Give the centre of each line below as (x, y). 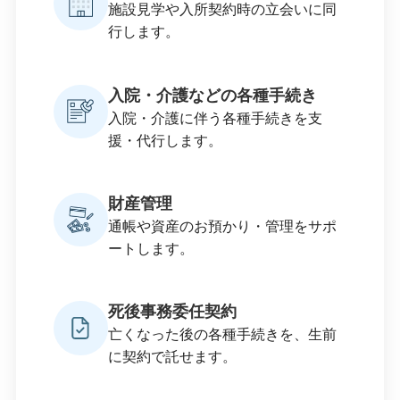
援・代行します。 (165, 140)
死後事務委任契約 (172, 312)
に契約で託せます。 (172, 357)
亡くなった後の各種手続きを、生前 (222, 334)
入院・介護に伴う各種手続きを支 (215, 117)
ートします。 (150, 248)
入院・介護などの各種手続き (212, 95)
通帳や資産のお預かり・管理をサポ (222, 225)
